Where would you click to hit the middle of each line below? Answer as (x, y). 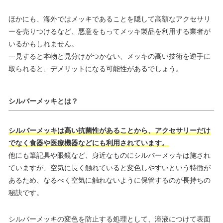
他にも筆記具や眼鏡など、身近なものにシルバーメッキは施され (110, 156)
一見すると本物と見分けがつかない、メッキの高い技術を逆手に (110, 56)
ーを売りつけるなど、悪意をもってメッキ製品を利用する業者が (110, 32)
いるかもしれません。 (43, 44)
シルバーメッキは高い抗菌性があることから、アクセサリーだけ (110, 131)
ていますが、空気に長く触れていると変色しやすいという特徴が (110, 168)
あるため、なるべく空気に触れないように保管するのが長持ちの (110, 180)
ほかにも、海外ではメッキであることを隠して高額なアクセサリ (110, 19)
